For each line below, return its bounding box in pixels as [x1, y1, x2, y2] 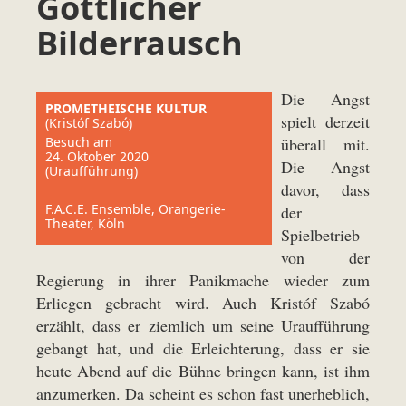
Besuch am [45, 133, 112, 150]
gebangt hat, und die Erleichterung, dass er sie [36, 337, 370, 359]
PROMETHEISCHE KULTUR [45, 100, 207, 117]
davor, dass [281, 179, 370, 200]
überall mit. [281, 133, 370, 155]
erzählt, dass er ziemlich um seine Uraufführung [36, 314, 370, 336]
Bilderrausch [36, 21, 243, 65]
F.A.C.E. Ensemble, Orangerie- [45, 200, 226, 217]
